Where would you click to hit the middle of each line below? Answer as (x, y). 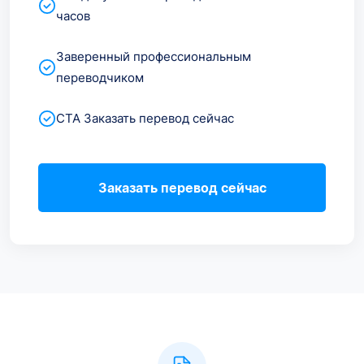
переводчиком (100, 77)
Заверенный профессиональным (154, 56)
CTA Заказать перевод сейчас (145, 118)
